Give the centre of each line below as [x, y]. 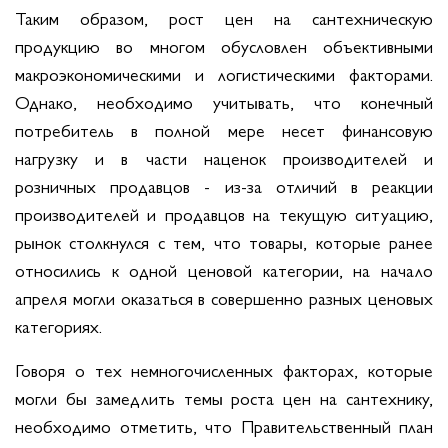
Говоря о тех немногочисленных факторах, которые [224, 369]
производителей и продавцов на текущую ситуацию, [224, 213]
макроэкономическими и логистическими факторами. [224, 73]
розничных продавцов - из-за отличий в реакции [224, 185]
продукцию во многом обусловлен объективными [224, 45]
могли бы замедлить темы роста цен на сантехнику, [224, 397]
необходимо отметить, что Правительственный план [224, 425]
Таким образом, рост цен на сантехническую [224, 17]
